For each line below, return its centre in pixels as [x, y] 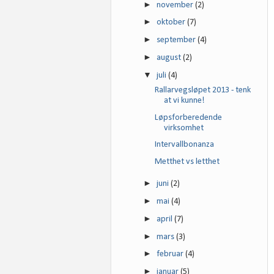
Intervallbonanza [184, 145]
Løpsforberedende [188, 117]
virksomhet [183, 128]
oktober [172, 23]
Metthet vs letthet [187, 162]
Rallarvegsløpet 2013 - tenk [202, 90]
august [170, 57]
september [177, 40]
